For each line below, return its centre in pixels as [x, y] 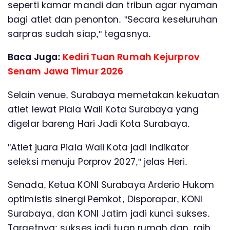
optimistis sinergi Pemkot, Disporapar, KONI [105, 199]
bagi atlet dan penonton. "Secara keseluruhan [113, 19]
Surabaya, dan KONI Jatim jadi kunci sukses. [109, 214]
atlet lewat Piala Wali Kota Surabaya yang [103, 109]
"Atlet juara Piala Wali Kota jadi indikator [99, 147]
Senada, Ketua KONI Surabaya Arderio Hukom [111, 185]
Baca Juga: [35, 57]
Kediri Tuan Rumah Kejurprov [131, 57]
